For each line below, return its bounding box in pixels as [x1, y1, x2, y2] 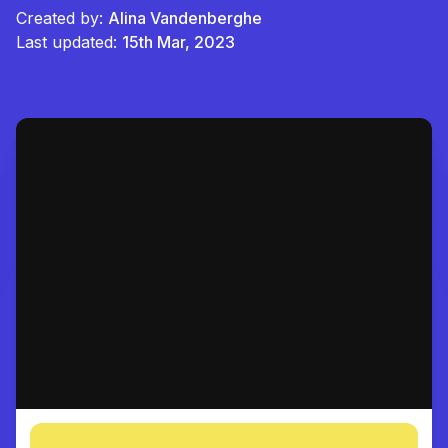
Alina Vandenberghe [108, 8, 262, 28]
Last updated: [16, 32, 117, 52]
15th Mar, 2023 [122, 32, 235, 52]
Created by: [16, 8, 108, 28]
